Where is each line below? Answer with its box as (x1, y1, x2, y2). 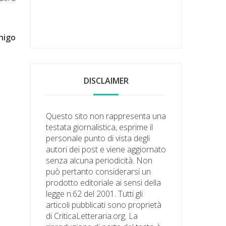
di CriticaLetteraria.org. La (46, 210, 138, 221)
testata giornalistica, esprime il (46, 121, 153, 133)
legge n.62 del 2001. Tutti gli (46, 188, 143, 199)
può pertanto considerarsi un (46, 165, 151, 177)
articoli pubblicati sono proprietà (46, 199, 162, 210)
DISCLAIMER (83, 75, 129, 86)
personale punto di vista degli (46, 132, 150, 144)
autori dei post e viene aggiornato (46, 143, 166, 155)
